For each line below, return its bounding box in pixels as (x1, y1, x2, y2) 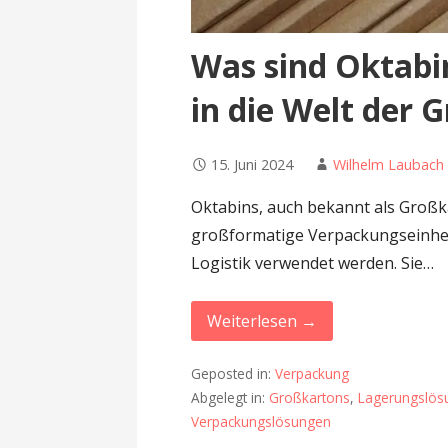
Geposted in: (191, 364, 276, 384)
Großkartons (269, 388, 351, 408)
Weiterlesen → (207, 309, 318, 332)
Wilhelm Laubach (333, 154, 445, 174)
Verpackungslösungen (191, 412, 332, 432)
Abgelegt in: (191, 388, 270, 408)
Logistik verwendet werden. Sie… (191, 251, 435, 274)
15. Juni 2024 (211, 154, 294, 174)
